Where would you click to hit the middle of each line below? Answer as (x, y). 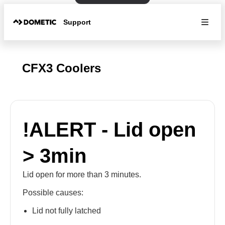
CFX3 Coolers (62, 68)
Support (77, 22)
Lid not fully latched (67, 211)
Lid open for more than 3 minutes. (82, 175)
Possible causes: (53, 193)
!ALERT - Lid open (109, 130)
